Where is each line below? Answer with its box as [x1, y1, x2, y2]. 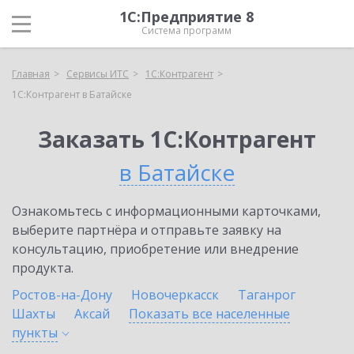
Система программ [141, 24, 232, 37]
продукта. [12, 259, 73, 277]
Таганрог [238, 286, 296, 303]
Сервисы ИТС [66, 67, 129, 81]
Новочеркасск [131, 286, 219, 303]
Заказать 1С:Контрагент [38, 124, 316, 154]
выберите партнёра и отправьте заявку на [12, 221, 281, 239]
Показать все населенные [129, 305, 290, 322]
